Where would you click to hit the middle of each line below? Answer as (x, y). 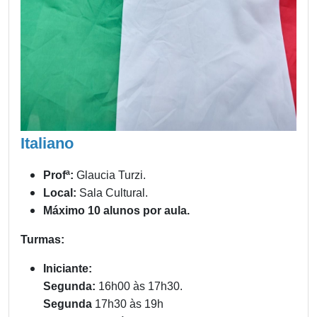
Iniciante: (68, 269)
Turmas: (42, 240)
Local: (60, 193)
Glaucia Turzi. (110, 175)
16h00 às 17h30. (139, 287)
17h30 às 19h (129, 304)
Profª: (58, 175)
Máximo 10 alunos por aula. (116, 211)
